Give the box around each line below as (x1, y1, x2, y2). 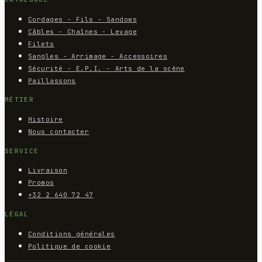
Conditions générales (28, 229, 115, 238)
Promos (28, 178, 54, 187)
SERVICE (5, 146, 39, 155)
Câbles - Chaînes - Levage (28, 27, 137, 36)
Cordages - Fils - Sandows (28, 15, 137, 23)
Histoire (28, 115, 63, 124)
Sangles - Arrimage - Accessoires (28, 51, 168, 60)
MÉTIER (5, 95, 34, 104)
